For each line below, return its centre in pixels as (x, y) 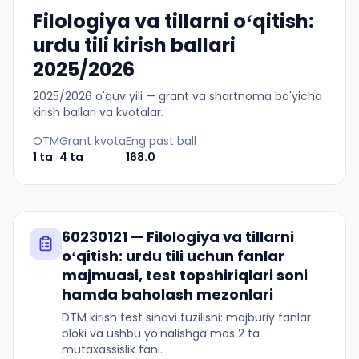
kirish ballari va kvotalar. (98, 112)
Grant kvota (93, 141)
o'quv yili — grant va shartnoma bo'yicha (207, 96)
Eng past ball (161, 141)
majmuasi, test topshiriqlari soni (185, 275)
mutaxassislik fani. (112, 349)
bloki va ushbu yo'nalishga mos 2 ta (161, 333)
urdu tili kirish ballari (134, 45)
